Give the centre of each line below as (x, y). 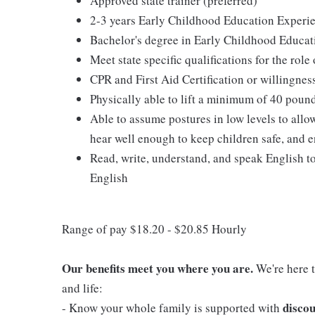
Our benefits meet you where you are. (157, 268)
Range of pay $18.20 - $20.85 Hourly (154, 229)
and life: (82, 288)
